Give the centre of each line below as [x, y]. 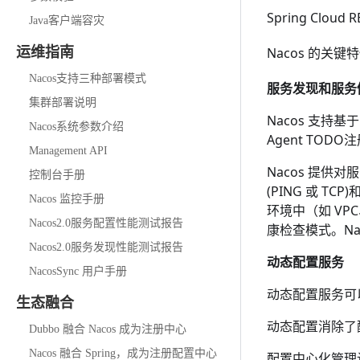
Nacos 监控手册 [67, 199]
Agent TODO [305, 140]
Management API [68, 151]
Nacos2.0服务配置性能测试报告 [106, 223]
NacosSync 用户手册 [78, 271]
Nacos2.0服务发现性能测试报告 [106, 247]
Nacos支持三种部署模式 [88, 78]
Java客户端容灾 [67, 20]
